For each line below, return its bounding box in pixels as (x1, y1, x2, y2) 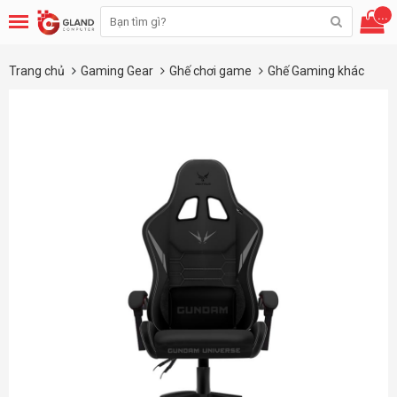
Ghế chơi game (169, 64, 254, 78)
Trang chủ (9, 64, 65, 78)
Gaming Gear (81, 64, 156, 78)
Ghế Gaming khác (268, 64, 364, 78)
